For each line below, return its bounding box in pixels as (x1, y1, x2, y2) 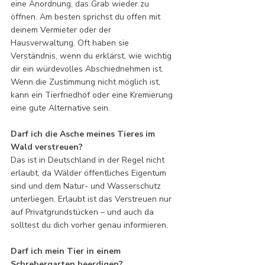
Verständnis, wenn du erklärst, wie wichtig (11, 50, 174, 62)
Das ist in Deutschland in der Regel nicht (11, 154, 167, 166)
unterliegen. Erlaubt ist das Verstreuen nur (11, 193, 174, 205)
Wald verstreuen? (11, 141, 83, 153)
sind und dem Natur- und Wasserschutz (11, 180, 163, 192)
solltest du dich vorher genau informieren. (11, 219, 168, 231)
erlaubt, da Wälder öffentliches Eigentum (11, 167, 169, 179)
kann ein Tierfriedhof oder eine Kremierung (11, 89, 175, 101)
